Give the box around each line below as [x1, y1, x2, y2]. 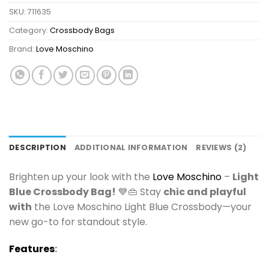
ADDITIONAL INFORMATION [74, 142, 188, 153]
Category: [9, 25, 50, 35]
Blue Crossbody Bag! [9, 184, 116, 199]
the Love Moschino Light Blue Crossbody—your [32, 199, 252, 214]
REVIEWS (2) [196, 142, 247, 153]
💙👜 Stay [116, 184, 163, 199]
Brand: [9, 43, 36, 54]
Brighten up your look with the [9, 169, 153, 184]
